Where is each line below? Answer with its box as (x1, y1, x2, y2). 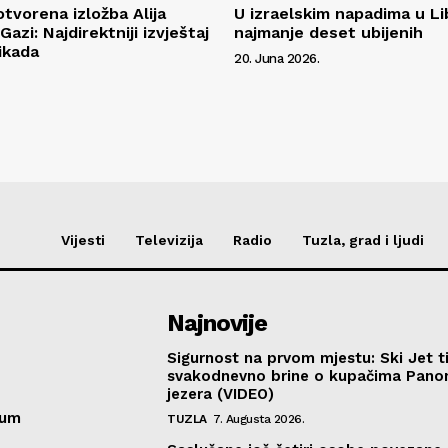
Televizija (135, 231, 203, 248)
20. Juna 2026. (234, 50, 319, 66)
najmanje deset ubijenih (234, 22, 423, 42)
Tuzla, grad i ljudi (302, 231, 424, 248)
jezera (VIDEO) (167, 384, 275, 403)
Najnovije (167, 308, 268, 337)
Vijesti (61, 231, 105, 248)
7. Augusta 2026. (213, 411, 305, 426)
